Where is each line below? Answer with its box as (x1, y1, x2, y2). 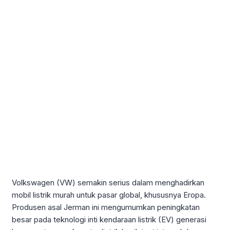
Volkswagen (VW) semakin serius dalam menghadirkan (12, 177, 204, 187)
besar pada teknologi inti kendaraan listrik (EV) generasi (12, 214, 206, 224)
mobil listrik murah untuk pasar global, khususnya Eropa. (12, 189, 206, 200)
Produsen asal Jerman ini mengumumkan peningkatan (12, 202, 200, 212)
